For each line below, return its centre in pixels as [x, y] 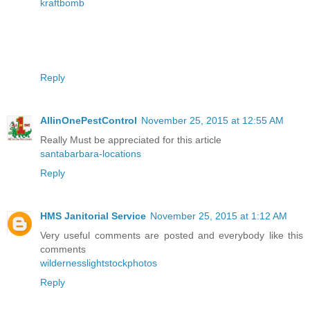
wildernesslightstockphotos [99, 263]
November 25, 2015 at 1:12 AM [219, 216]
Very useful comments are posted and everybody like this [172, 236]
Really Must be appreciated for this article [131, 140]
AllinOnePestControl [89, 121]
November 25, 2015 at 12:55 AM [212, 121]
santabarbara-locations [91, 154]
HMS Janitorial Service [93, 216]
